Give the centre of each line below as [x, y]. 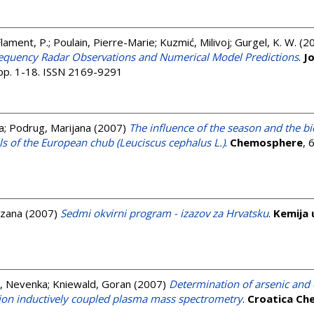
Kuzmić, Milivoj [195, 42]
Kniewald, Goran [92, 284]
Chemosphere [266, 142]
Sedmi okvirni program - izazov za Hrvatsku [164, 213]
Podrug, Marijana [50, 128]
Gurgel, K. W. [266, 42]
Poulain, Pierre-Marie [104, 42]
